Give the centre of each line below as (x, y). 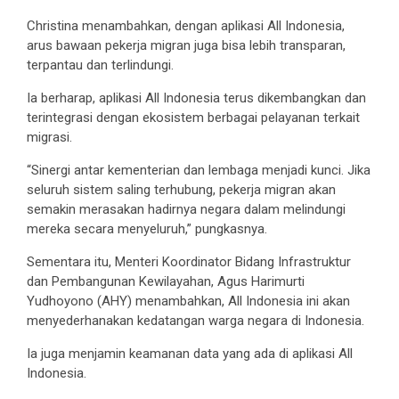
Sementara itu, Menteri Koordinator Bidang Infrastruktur (189, 261)
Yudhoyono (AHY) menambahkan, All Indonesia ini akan (188, 301)
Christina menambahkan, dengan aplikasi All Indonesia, (186, 25)
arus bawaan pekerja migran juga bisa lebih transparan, (186, 45)
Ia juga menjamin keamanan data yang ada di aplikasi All (190, 353)
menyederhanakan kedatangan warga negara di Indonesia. (195, 320)
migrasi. (49, 137)
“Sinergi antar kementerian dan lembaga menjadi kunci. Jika (199, 170)
